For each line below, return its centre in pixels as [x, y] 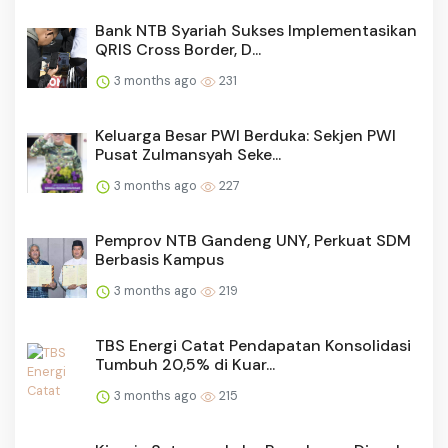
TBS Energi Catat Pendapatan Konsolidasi [253, 346]
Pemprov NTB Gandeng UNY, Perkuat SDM [253, 241]
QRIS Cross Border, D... [178, 50]
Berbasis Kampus [159, 260]
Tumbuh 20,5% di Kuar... [185, 365]
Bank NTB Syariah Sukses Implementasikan [256, 31]
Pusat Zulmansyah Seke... [188, 155]
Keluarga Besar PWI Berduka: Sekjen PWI [245, 136]
